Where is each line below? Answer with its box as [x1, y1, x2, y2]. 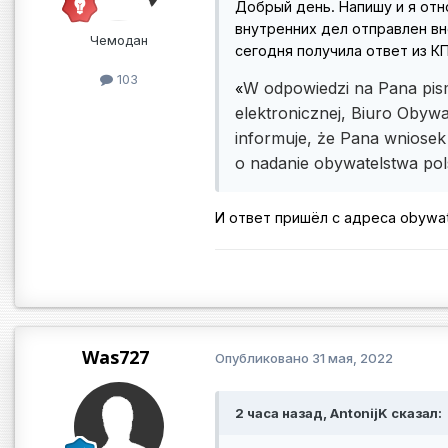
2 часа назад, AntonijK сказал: [235, 404, 442, 421]
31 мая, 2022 [312, 350, 393, 367]
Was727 [81, 344, 149, 369]
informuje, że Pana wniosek [235, 128, 446, 149]
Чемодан [90, 31, 148, 48]
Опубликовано [215, 350, 312, 367]
